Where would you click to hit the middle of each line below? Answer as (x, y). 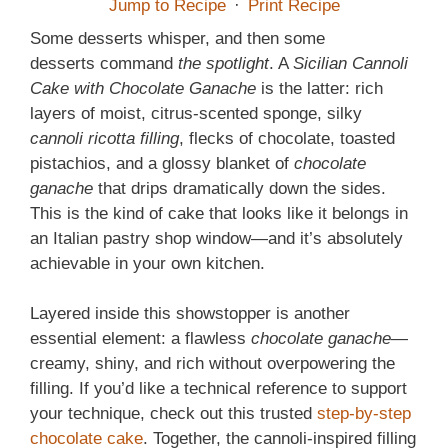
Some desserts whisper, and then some (177, 38)
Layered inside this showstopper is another (190, 314)
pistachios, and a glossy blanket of (162, 163)
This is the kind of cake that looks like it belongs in (219, 213)
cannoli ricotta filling (104, 138)
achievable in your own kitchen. (147, 263)
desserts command (101, 63)
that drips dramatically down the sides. (239, 188)
